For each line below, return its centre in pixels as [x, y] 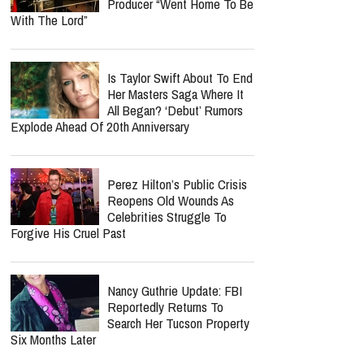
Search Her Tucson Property [178, 323]
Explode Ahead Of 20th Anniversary [100, 126]
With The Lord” [49, 20]
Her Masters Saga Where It [175, 94]
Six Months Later [53, 339]
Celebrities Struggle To [167, 217]
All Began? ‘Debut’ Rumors [175, 110]
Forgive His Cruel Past [68, 233]
